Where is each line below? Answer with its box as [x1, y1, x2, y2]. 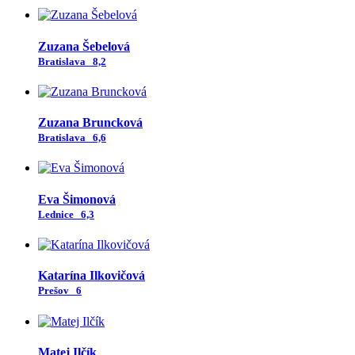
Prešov [38, 284, 74, 297]
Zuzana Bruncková [38, 116, 143, 130]
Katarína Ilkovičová [38, 269, 145, 283]
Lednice [38, 208, 78, 220]
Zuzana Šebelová [38, 39, 130, 53]
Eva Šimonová [38, 192, 116, 206]
